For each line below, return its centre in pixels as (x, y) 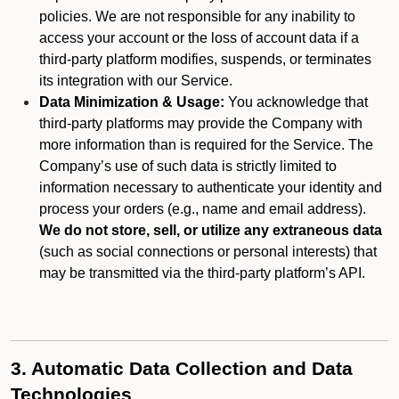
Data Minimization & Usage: (132, 102)
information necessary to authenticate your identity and (211, 187)
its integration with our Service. (136, 81)
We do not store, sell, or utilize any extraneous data (211, 230)
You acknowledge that (296, 102)
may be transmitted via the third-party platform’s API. (202, 273)
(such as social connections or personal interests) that (208, 252)
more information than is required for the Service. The (206, 145)
